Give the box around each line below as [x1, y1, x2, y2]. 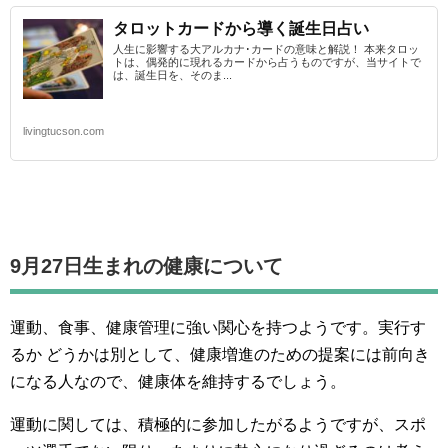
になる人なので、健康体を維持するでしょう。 [10, 373, 346, 391]
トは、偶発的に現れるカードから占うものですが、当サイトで [113, 56, 421, 69]
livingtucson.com [23, 125, 104, 138]
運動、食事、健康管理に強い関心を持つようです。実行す [10, 319, 426, 337]
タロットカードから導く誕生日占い [113, 20, 369, 38]
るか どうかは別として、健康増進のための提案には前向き [10, 346, 430, 364]
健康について [163, 255, 283, 278]
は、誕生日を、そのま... [113, 69, 232, 82]
